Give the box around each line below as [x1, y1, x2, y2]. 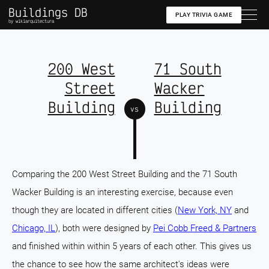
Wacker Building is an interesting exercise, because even [12, 187, 233, 198]
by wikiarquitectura [8, 18, 54, 24]
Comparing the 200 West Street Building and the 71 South [12, 169, 237, 180]
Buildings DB [8, 5, 88, 20]
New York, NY [178, 205, 232, 216]
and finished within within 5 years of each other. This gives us [12, 241, 252, 252]
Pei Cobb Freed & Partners [153, 223, 256, 234]
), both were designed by [55, 223, 153, 234]
